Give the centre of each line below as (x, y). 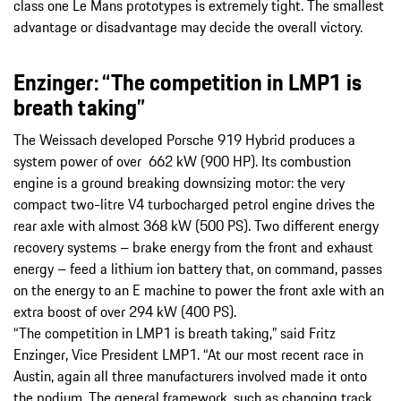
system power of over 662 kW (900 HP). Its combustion (182, 161)
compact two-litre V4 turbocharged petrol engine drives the (194, 204)
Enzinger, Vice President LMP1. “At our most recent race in (188, 354)
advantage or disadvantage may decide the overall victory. (188, 26)
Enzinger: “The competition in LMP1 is (188, 82)
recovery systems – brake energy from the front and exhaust (193, 247)
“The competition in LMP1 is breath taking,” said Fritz (175, 333)
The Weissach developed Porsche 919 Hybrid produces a (184, 139)
